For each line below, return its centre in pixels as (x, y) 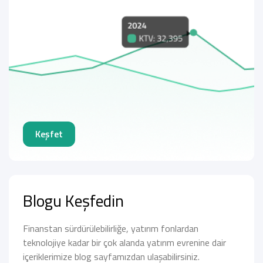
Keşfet (49, 134)
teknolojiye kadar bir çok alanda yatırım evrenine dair (124, 243)
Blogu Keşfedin (73, 201)
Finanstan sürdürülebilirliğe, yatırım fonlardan (111, 229)
